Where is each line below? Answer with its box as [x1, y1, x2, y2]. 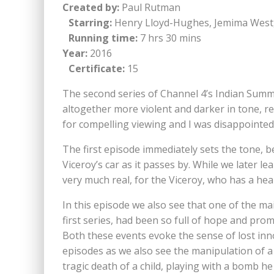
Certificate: [62, 62, 125, 75]
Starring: [62, 16, 112, 29]
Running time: [62, 31, 138, 45]
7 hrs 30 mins [138, 31, 207, 45]
